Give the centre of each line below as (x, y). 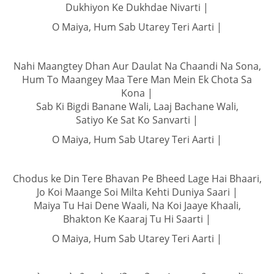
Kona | (137, 93)
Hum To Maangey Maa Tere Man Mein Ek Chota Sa (137, 79)
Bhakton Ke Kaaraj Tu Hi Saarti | (137, 219)
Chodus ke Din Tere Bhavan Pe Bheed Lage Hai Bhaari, (137, 178)
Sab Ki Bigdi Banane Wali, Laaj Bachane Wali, (137, 106)
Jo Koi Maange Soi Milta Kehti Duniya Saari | (137, 192)
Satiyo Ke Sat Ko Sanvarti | (137, 120)
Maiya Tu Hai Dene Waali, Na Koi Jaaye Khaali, (137, 205)
